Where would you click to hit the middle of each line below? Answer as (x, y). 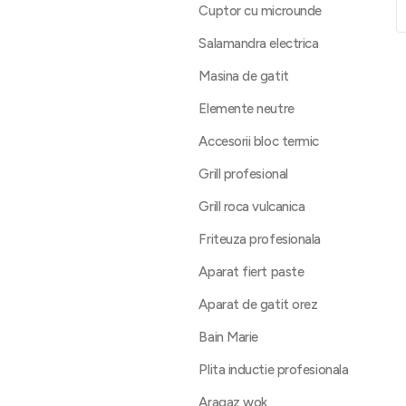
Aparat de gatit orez (258, 304)
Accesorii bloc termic (259, 141)
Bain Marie (228, 337)
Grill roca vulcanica (252, 207)
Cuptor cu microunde (260, 11)
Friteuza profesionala (260, 239)
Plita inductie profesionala (274, 370)
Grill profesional (243, 174)
